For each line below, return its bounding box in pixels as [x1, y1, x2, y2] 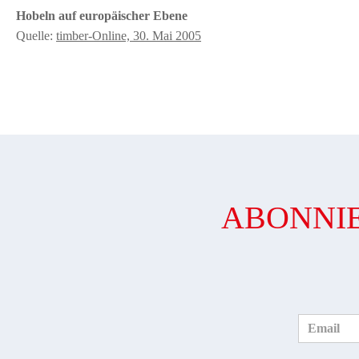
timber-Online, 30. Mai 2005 [56, 29, 201, 42]
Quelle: [16, 29, 56, 42]
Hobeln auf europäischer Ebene [16, 9, 188, 22]
